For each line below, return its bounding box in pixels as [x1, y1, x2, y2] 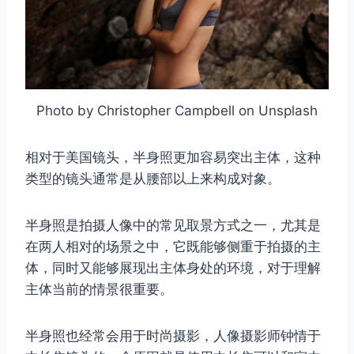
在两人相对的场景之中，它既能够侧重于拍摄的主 [25, 239, 321, 254]
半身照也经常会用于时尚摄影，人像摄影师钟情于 [25, 328, 321, 344]
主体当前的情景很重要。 [25, 281, 173, 297]
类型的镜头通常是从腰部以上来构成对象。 [25, 171, 281, 186]
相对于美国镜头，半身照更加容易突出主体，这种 [25, 149, 321, 165]
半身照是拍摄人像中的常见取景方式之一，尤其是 [25, 217, 321, 233]
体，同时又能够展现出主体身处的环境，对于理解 [25, 260, 321, 276]
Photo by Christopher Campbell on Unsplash [36, 103, 318, 119]
